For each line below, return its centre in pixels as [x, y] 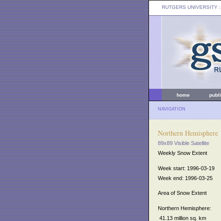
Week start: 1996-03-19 [186, 168]
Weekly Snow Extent [183, 153]
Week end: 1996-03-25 [185, 178]
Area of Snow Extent [182, 193]
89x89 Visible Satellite [184, 143]
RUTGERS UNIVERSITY [190, 7]
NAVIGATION [172, 109]
